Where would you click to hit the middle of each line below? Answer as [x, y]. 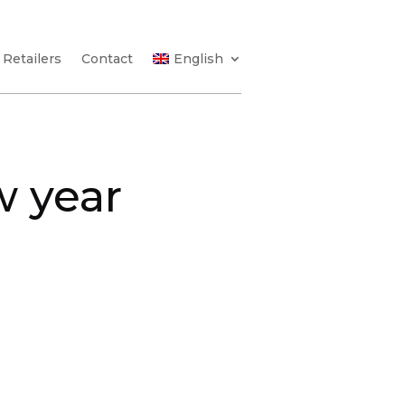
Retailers [33, 58]
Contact [108, 58]
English [198, 58]
